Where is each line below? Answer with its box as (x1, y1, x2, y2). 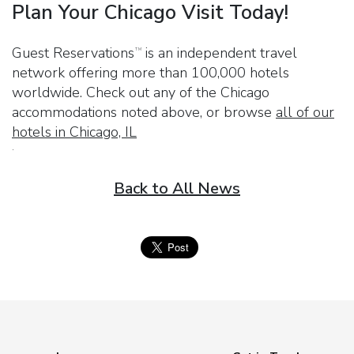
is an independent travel (141, 43, 297, 62)
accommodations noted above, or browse (12, 102, 276, 122)
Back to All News (114, 177, 240, 199)
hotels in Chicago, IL (12, 122, 137, 141)
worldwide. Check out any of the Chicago (12, 82, 269, 102)
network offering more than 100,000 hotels (12, 62, 289, 82)
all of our (276, 102, 334, 122)
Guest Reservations (12, 43, 134, 62)
